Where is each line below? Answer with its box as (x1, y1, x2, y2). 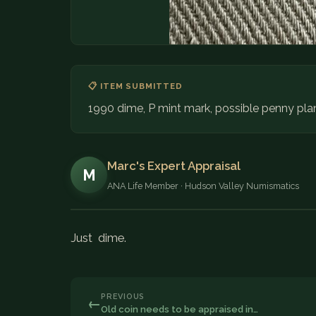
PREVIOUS (101, 291, 145, 301)
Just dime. (71, 230, 129, 245)
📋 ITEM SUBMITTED (88, 80, 183, 91)
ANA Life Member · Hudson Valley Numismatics (107, 180, 299, 191)
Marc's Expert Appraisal (107, 158, 241, 173)
